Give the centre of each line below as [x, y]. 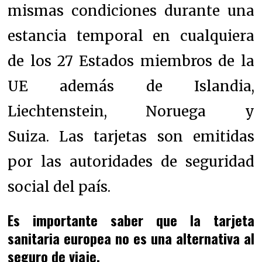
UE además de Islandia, [131, 86]
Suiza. [34, 136]
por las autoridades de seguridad [131, 161]
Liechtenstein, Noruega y [131, 111]
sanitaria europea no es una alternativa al [131, 238]
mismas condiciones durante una [131, 11]
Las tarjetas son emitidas [157, 136]
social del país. [59, 187]
